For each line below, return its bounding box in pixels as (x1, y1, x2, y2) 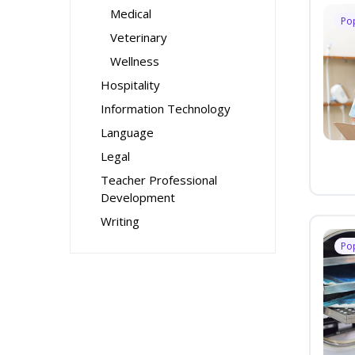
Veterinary (110, 29, 167, 45)
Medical (110, 6, 151, 21)
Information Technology (101, 101, 231, 116)
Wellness (110, 53, 159, 69)
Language (101, 124, 154, 140)
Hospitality (101, 77, 160, 93)
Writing (101, 213, 139, 229)
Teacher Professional (101, 172, 217, 188)
